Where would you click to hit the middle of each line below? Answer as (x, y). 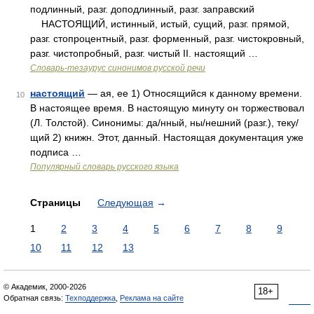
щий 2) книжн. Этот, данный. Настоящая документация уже (167, 137)
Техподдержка (90, 298)
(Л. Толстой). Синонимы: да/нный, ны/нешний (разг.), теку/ (164, 123)
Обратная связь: (34, 298)
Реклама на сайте (152, 298)
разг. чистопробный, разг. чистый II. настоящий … (144, 53)
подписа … (56, 152)
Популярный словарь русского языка (104, 167)
